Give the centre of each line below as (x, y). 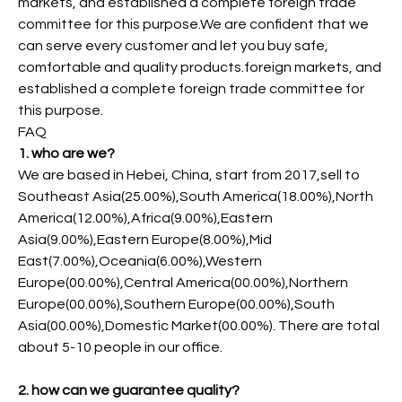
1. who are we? (66, 154)
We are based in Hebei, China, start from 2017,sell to (189, 175)
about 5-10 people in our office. (120, 348)
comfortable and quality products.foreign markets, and (200, 68)
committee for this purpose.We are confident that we (193, 25)
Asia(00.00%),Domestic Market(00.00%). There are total (199, 326)
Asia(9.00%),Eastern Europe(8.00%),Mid (145, 240)
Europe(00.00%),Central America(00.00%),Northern (183, 283)
